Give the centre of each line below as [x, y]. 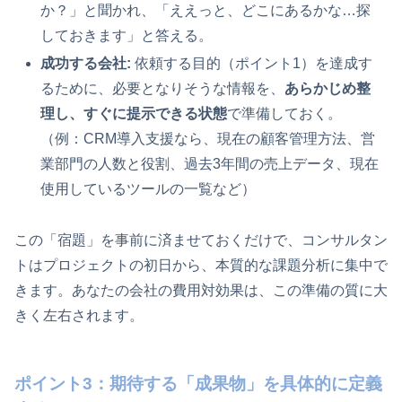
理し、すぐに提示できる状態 [134, 114]
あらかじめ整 [328, 89]
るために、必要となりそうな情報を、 [163, 89]
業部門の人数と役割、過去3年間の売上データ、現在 [210, 164]
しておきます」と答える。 [127, 35]
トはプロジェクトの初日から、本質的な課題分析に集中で [201, 265]
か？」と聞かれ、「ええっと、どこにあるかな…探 [206, 10]
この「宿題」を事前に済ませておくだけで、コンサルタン [201, 240]
